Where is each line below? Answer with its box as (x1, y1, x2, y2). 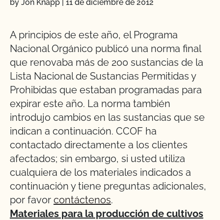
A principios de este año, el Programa (10, 29, 178, 41)
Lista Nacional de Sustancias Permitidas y (10, 70, 196, 82)
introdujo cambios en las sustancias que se (10, 111, 205, 123)
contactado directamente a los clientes (10, 139, 188, 151)
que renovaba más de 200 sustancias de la (10, 56, 203, 68)
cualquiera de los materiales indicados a (10, 166, 191, 178)
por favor (10, 194, 54, 206)
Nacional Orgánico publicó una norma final (10, 43, 201, 55)
